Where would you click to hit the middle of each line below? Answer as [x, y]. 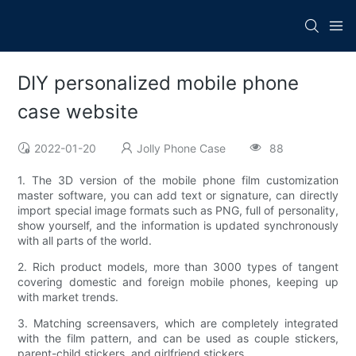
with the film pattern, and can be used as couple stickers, [178, 339]
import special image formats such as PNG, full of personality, [178, 211]
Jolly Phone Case [182, 149]
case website [78, 112]
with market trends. [68, 297]
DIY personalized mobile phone [159, 83]
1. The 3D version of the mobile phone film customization [178, 180]
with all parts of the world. [85, 241]
